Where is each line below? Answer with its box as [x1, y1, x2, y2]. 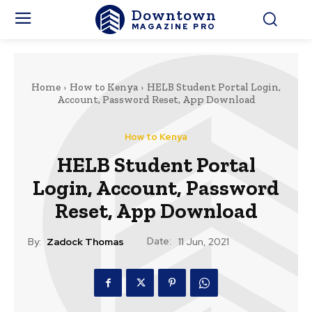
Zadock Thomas [47, 235, 124, 249]
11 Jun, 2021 [178, 235, 229, 249]
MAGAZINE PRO [131, 21, 217, 31]
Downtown [131, 5, 217, 24]
